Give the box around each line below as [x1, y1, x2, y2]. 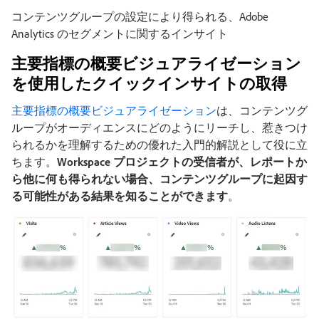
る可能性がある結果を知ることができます [11, 188, 228, 203]
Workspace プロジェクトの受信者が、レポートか [57, 154, 307, 169]
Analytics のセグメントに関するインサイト [11, 26, 228, 41]
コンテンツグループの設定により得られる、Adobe [11, 9, 268, 23]
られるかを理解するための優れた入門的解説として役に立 [11, 137, 308, 152]
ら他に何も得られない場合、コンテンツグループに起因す [11, 171, 308, 186]
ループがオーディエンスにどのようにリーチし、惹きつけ [11, 120, 308, 135]
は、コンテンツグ [216, 103, 308, 117]
